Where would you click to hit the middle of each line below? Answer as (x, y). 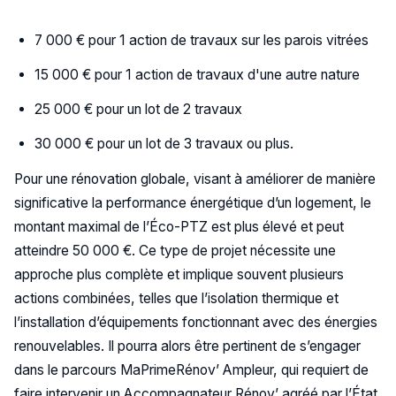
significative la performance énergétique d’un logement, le (192, 203)
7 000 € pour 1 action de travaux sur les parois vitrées (202, 41)
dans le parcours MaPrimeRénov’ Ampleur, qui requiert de (191, 370)
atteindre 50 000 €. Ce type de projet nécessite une (175, 251)
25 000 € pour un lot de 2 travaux (139, 109)
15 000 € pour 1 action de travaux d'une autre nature (198, 75)
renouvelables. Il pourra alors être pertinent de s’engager (187, 346)
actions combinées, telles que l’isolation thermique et (176, 299)
